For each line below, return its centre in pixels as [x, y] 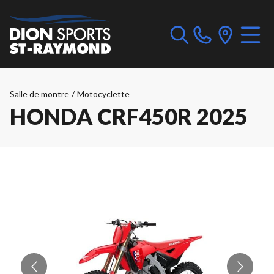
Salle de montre [39, 94]
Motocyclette [103, 94]
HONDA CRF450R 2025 [129, 116]
